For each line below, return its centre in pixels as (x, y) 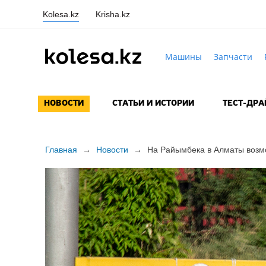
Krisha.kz (113, 14)
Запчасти (233, 56)
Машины (183, 56)
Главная (61, 150)
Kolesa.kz (61, 14)
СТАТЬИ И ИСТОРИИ (153, 104)
